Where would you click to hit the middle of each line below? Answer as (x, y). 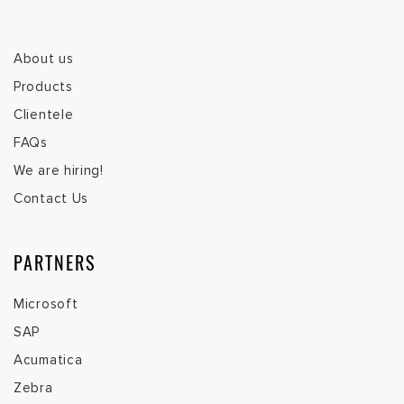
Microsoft (46, 303)
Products (43, 86)
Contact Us (51, 198)
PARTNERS (55, 262)
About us (44, 58)
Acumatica (48, 359)
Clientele (44, 114)
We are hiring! (59, 170)
